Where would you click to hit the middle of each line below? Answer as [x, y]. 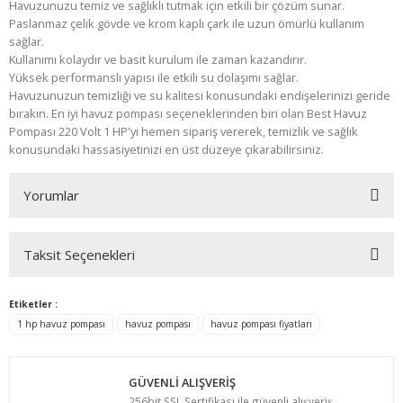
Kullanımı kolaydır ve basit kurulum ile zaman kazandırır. [158, 59]
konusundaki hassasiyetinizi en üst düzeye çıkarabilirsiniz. [166, 149]
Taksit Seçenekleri [79, 255]
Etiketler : [33, 304]
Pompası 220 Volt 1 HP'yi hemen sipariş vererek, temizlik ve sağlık [184, 131]
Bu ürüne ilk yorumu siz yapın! [201, 266]
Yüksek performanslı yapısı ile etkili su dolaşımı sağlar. [154, 77]
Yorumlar [51, 195]
